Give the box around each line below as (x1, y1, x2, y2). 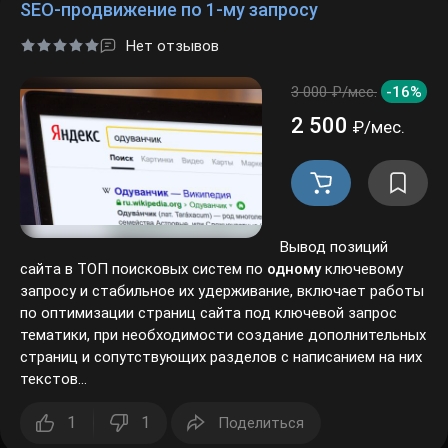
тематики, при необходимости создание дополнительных (20, 307, 415, 325)
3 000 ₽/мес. (291, 63, 374, 81)
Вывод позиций (280, 219, 386, 237)
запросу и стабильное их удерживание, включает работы (20, 263, 416, 281)
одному (261, 241, 312, 259)
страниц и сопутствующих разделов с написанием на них (20, 329, 416, 347)
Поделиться (218, 395, 302, 413)
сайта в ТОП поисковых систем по (20, 241, 261, 259)
